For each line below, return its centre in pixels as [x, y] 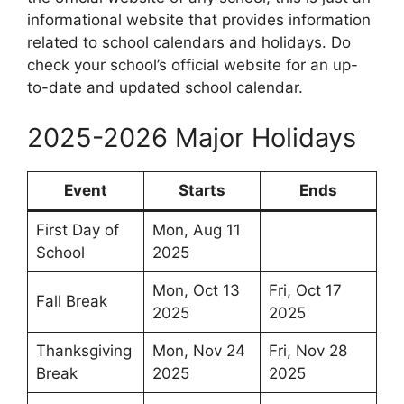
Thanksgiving [83, 350]
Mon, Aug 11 [196, 230]
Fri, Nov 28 [308, 350]
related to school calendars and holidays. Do [189, 43]
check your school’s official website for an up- [193, 65]
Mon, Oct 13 [196, 290]
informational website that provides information [199, 20]
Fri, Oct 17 [305, 290]
